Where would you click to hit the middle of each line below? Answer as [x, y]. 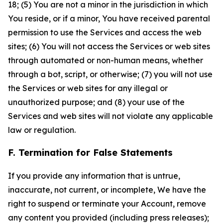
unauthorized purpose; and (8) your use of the [96, 102]
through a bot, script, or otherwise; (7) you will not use [110, 74]
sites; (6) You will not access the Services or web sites [109, 46]
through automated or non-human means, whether [106, 60]
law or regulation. [42, 130]
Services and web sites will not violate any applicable [111, 116]
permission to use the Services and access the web [105, 32]
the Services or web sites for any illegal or [88, 88]
